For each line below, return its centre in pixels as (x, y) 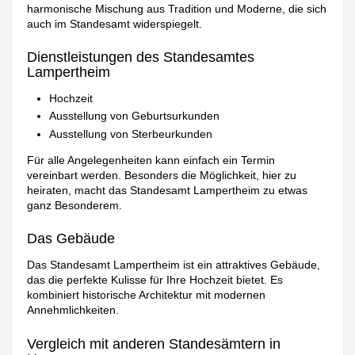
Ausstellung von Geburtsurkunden (135, 116)
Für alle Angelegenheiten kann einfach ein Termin (151, 160)
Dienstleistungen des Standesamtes (141, 57)
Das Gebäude (71, 239)
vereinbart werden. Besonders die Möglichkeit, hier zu (162, 175)
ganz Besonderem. (75, 205)
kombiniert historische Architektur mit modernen (147, 295)
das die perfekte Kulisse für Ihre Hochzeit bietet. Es (155, 280)
